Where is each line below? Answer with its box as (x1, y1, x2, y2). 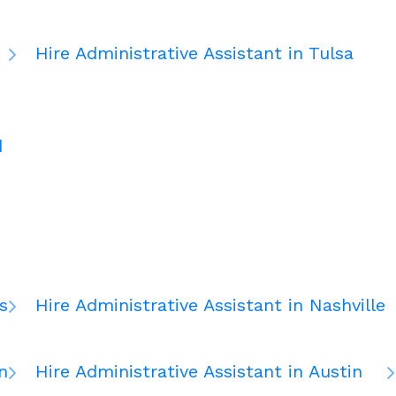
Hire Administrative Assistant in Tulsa (35, 42, 354, 65)
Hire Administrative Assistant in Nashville (35, 294, 385, 316)
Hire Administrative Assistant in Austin (35, 361, 362, 383)
